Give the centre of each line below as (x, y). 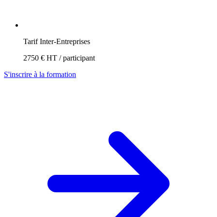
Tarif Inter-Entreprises (57, 41)
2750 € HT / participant (59, 58)
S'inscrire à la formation (40, 74)
